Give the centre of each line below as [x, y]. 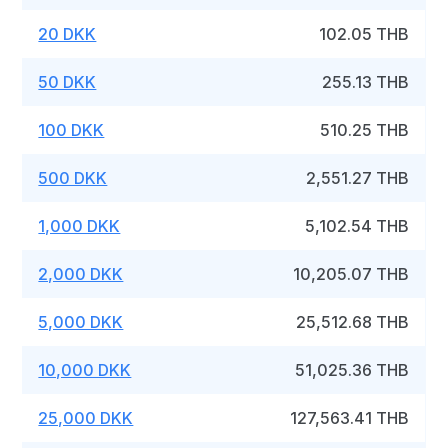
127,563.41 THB [350, 418]
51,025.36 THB [352, 370]
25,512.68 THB [353, 322]
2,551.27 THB [358, 178]
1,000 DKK [79, 226]
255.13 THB [366, 82]
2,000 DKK [81, 274]
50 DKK [67, 82]
